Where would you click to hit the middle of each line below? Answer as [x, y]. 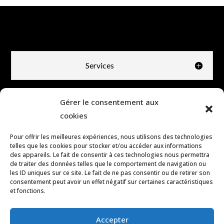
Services [99, 65]
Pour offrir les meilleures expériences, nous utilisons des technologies [111, 137]
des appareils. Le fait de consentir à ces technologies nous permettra [110, 155]
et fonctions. [28, 191]
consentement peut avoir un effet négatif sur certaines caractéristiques [111, 182]
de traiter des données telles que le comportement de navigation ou [108, 164]
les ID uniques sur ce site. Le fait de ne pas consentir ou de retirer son [110, 173]
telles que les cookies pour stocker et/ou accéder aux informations [106, 146]
